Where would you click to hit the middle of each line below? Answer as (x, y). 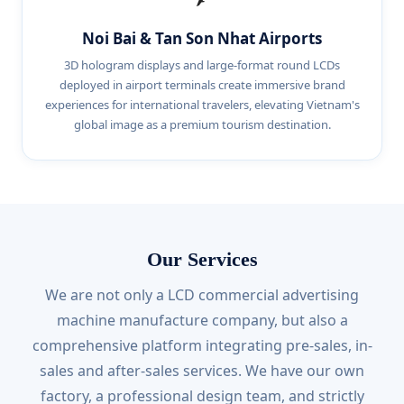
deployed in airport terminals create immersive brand (202, 85)
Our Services (202, 259)
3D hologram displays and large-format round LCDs (202, 65)
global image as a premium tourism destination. (202, 124)
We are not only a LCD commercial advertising (202, 295)
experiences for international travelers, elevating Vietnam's (202, 105)
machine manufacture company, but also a (202, 320)
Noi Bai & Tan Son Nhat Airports (202, 38)
